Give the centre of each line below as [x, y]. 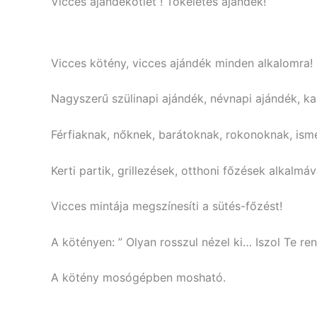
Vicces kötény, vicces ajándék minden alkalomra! [182, 63]
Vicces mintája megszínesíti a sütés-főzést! [167, 206]
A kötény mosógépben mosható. [138, 278]
